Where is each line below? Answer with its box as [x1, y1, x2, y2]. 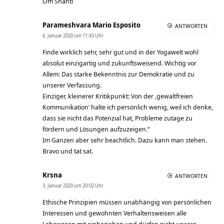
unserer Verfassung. [42, 80, 101, 89]
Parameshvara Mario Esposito [42, 19, 140, 29]
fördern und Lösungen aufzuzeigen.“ [42, 124, 149, 133]
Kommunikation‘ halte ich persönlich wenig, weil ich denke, [42, 102, 213, 111]
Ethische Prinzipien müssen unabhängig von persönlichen [42, 197, 211, 206]
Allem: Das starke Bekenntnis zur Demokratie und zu [42, 69, 194, 78]
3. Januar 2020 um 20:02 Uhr [42, 181, 103, 189]
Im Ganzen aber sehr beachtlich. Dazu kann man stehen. [42, 135, 207, 144]
